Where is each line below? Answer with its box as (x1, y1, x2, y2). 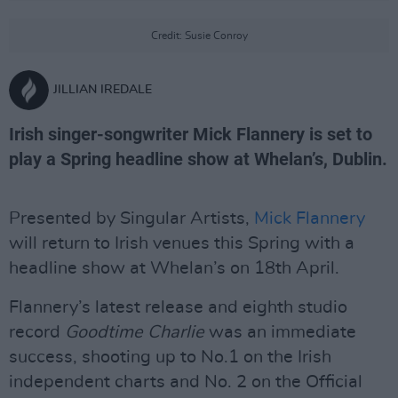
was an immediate (204, 323, 356, 341)
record (9, 323, 65, 341)
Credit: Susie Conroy (150, 30, 248, 41)
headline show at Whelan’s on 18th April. (9, 259, 339, 277)
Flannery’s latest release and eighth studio (9, 298, 347, 316)
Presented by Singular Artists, (9, 210, 254, 227)
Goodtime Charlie (65, 323, 204, 341)
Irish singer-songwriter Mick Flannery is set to (9, 123, 372, 145)
